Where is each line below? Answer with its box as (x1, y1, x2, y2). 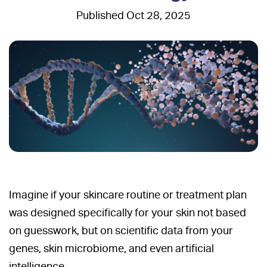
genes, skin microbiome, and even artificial (9, 241, 214, 254)
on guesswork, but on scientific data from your (9, 223, 233, 237)
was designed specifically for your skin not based (9, 206, 246, 219)
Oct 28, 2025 (126, 9, 191, 22)
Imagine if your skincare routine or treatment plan (9, 188, 247, 201)
